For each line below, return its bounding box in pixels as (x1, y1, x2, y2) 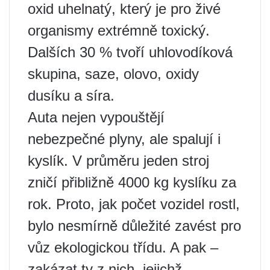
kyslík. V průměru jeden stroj (28, 152, 209, 169)
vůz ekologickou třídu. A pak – (28, 239, 218, 256)
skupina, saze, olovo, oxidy (28, 65, 199, 82)
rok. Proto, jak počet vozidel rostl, (28, 195, 240, 212)
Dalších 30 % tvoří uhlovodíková (28, 43, 233, 60)
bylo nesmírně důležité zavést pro (28, 217, 241, 234)
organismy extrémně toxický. (28, 22, 210, 39)
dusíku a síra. (28, 87, 115, 104)
